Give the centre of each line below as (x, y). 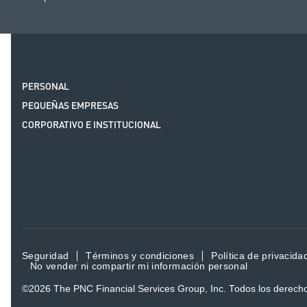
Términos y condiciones (140, 256)
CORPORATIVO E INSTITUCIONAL (91, 125)
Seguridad (46, 256)
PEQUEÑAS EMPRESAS (70, 106)
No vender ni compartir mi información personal (139, 266)
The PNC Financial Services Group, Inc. (140, 288)
